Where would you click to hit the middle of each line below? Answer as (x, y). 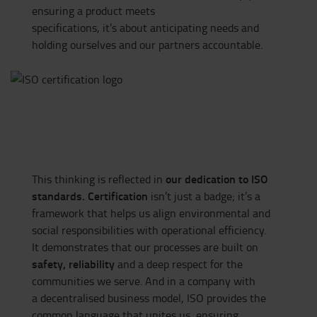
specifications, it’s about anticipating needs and (145, 27)
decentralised (73, 298)
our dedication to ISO (217, 178)
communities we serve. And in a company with (144, 281)
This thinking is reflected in (99, 179)
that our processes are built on (183, 247)
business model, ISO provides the (185, 298)
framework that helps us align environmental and (151, 213)
